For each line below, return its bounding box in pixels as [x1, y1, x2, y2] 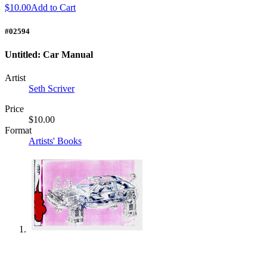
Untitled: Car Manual [5, 49, 93, 60]
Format [5, 125, 32, 136]
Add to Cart [31, 2, 76, 13]
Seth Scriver [29, 83, 74, 94]
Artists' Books [29, 136, 82, 147]
